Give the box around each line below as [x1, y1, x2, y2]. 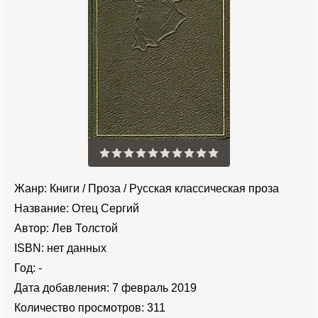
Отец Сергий [69, 202, 139, 214]
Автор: [14, 221, 49, 234]
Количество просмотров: [14, 301, 144, 314]
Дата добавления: [14, 281, 109, 294]
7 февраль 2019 [109, 281, 197, 294]
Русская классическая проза [129, 182, 279, 194]
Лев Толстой [52, 221, 118, 234]
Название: [14, 202, 69, 214]
